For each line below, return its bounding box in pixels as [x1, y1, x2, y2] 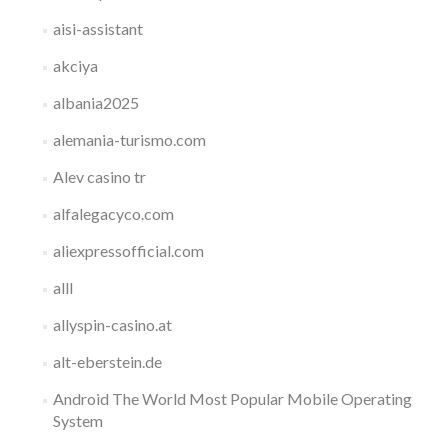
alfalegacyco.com [52, 204, 174, 223]
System [52, 411, 103, 430]
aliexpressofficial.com [52, 241, 204, 260]
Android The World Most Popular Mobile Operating [52, 389, 412, 408]
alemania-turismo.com [52, 130, 206, 149]
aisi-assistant [52, 19, 143, 38]
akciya [52, 56, 98, 75]
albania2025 [52, 93, 139, 112]
